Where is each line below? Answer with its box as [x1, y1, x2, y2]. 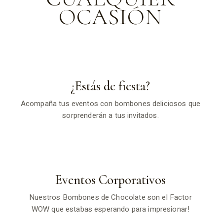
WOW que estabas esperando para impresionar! [31, 203, 190, 215]
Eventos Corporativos [55, 171, 166, 188]
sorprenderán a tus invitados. [62, 110, 159, 121]
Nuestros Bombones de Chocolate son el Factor [29, 191, 192, 203]
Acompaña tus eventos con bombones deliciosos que [20, 98, 201, 109]
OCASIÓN [58, 2, 163, 31]
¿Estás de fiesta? [71, 77, 150, 94]
